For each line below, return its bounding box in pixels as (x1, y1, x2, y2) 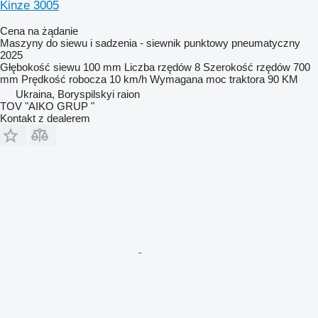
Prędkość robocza (21, 72, 106, 85)
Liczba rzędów (124, 60, 192, 73)
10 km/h (109, 72, 147, 85)
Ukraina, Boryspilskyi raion (16, 87, 140, 100)
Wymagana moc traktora (150, 72, 265, 85)
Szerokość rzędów (203, 60, 290, 73)
